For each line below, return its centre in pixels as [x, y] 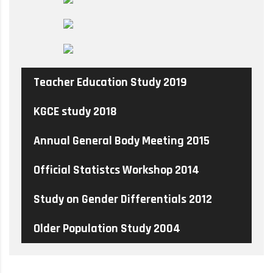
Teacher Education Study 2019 [110, 82]
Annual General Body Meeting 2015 [122, 141]
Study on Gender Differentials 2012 [123, 199]
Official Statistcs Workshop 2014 [116, 170]
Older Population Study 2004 [107, 229]
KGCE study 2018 [75, 112]
